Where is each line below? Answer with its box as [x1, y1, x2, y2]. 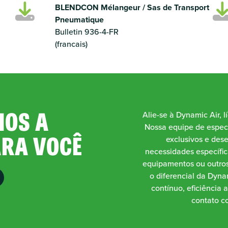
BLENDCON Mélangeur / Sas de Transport [54, 2, 209, 13]
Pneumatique [54, 14, 104, 25]
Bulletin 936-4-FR [54, 26, 119, 38]
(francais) [54, 38, 88, 50]
